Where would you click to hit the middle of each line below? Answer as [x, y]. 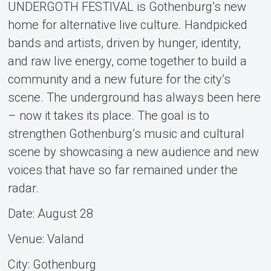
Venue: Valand [46, 239]
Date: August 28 [50, 213]
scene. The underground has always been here [134, 97]
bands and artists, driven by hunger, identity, [124, 43]
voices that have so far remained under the [122, 170]
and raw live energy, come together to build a [127, 61]
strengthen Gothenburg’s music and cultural [126, 133]
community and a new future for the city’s [119, 79]
